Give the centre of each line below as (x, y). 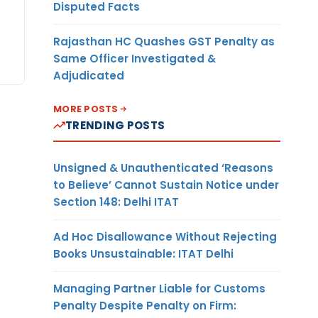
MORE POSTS (86, 109)
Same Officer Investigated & (135, 58)
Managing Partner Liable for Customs (159, 288)
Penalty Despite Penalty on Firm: (145, 305)
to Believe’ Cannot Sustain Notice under (166, 185)
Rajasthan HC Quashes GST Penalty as (164, 41)
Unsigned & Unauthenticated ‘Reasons (163, 168)
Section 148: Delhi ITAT (116, 202)
